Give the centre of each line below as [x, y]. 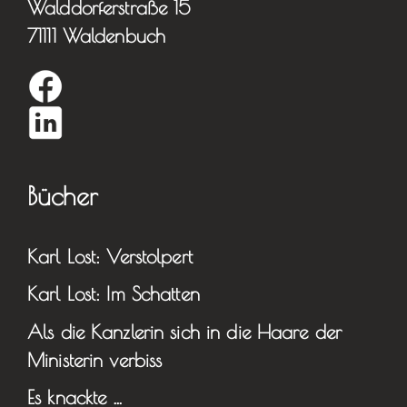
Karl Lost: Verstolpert [110, 256]
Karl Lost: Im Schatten [114, 294]
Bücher [63, 195]
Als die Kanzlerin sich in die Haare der [185, 331]
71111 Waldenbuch [97, 35]
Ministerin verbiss [95, 359]
